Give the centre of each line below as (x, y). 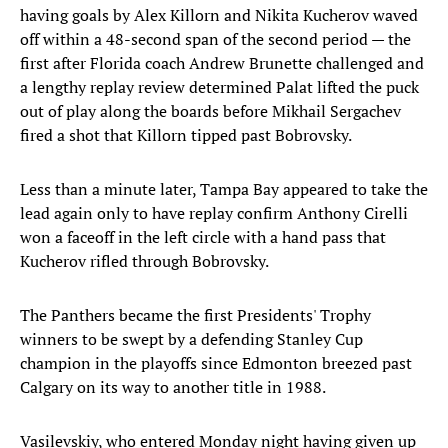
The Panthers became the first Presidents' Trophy (195, 315)
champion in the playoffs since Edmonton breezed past (216, 363)
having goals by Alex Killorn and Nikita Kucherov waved (219, 15)
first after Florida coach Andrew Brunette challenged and (222, 63)
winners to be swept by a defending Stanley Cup (191, 339)
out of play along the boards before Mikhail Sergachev (210, 111)
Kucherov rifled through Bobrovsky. (144, 261)
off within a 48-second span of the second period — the (215, 39)
